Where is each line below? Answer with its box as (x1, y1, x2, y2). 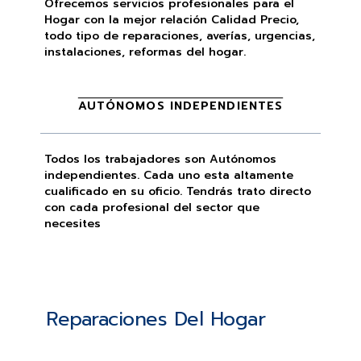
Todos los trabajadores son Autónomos (44, 151, 276, 168)
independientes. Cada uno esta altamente (44, 167, 293, 185)
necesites (44, 215, 101, 233)
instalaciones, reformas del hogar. (44, 44, 246, 61)
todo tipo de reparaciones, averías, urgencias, (44, 27, 315, 45)
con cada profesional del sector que (44, 199, 259, 217)
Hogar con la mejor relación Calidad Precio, (44, 11, 299, 29)
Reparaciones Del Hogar (46, 305, 266, 334)
